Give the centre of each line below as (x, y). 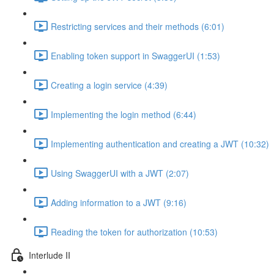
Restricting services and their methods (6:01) (138, 26)
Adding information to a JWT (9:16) (119, 202)
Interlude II (50, 255)
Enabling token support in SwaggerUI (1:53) (135, 55)
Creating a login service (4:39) (109, 85)
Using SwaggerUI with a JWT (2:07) (120, 173)
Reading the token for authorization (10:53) (134, 231)
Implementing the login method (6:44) (124, 114)
